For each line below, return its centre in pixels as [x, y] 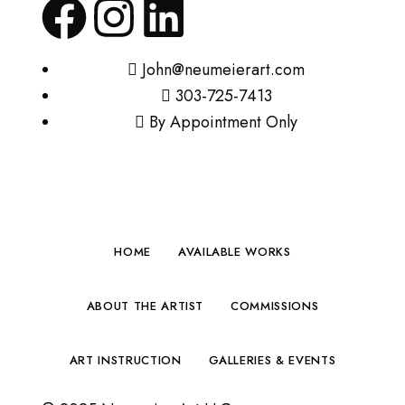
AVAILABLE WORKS [234, 251]
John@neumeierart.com [223, 69]
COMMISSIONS [275, 306]
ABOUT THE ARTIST [145, 306]
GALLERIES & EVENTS [272, 360]
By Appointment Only [223, 122]
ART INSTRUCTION [125, 360]
